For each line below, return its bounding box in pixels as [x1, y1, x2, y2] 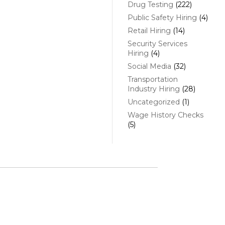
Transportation [127, 75, 178, 84]
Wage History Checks [127, 110, 203, 120]
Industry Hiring [127, 84, 180, 94]
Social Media [127, 62, 171, 71]
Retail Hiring [127, 26, 171, 36]
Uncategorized [127, 97, 180, 107]
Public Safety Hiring [127, 13, 197, 23]
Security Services [127, 39, 187, 49]
